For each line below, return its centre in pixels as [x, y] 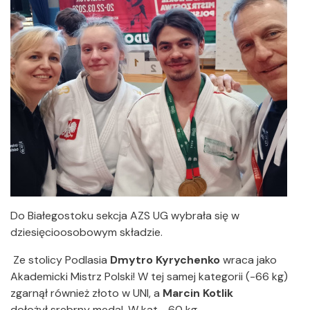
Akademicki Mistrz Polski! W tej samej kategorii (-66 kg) [149, 277]
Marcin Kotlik [198, 293]
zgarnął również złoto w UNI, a [86, 293]
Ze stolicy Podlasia [60, 260]
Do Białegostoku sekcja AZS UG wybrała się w [125, 216]
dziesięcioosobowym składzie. [88, 232]
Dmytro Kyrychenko [165, 260]
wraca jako [248, 260]
